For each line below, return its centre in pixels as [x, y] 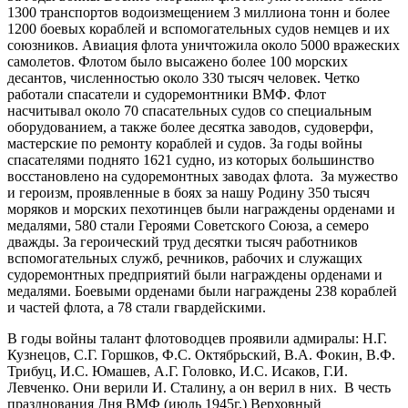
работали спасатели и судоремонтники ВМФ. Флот [167, 94]
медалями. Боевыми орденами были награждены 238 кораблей [202, 291]
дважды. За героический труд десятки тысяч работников [183, 241]
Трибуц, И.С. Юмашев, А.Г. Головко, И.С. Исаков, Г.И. [178, 371]
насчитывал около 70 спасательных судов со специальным [189, 110]
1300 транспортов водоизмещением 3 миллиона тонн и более [199, 12]
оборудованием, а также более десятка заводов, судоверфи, [190, 127]
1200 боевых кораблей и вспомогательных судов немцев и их [199, 28]
